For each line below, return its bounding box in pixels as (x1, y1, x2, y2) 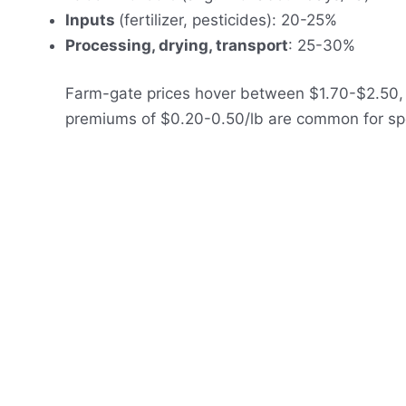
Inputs (65, 10, 119, 29)
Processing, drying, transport (65, 35, 288, 54)
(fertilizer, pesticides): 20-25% (119, 10, 337, 29)
